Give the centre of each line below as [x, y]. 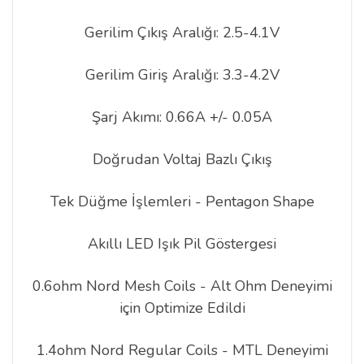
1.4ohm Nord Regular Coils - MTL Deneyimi [182, 351]
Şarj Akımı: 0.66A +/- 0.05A [182, 117]
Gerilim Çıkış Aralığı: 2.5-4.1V [182, 33]
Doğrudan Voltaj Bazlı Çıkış [182, 160]
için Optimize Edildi [182, 308]
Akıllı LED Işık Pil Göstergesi [182, 244]
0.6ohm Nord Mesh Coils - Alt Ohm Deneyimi [182, 286]
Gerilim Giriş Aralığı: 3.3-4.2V [182, 75]
